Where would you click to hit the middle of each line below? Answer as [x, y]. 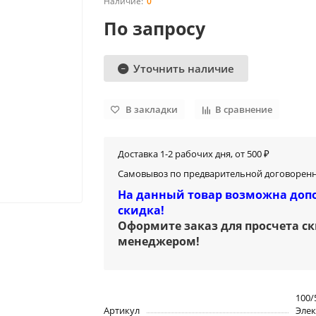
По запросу [155, 29]
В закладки [152, 109]
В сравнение [244, 109]
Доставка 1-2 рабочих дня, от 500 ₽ [194, 154]
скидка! [141, 211]
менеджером [157, 242]
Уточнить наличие [184, 68]
